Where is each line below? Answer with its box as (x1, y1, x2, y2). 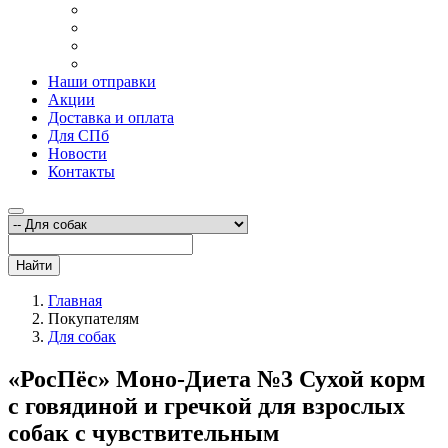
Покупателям (48, 310, 139, 328)
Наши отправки (48, 73, 156, 91)
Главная (48, 292, 102, 310)
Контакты (48, 163, 115, 181)
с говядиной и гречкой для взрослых (8, 393, 405, 420)
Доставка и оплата (48, 109, 174, 127)
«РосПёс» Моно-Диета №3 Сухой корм (8, 366, 425, 393)
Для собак (48, 328, 116, 346)
